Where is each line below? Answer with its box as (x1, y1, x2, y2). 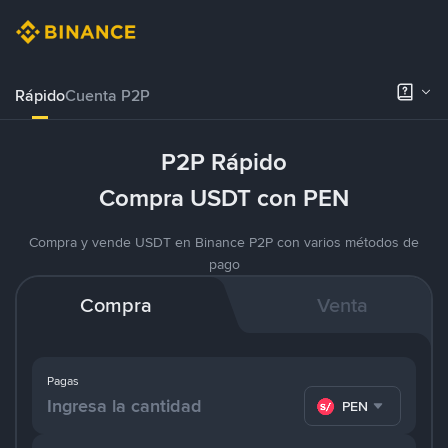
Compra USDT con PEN (99, 182, 349, 214)
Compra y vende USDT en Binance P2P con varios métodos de (29, 233, 419, 251)
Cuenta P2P (65, 85, 150, 106)
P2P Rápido (161, 146, 287, 178)
